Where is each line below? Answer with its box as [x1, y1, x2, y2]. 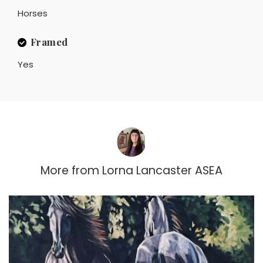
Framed [30, 35, 68, 48]
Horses [18, 6, 48, 19]
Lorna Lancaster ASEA [102, 162, 222, 178]
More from [41, 162, 99, 178]
